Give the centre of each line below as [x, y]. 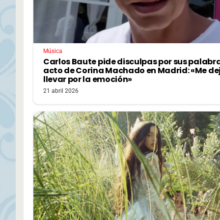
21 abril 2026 [61, 91]
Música [53, 51]
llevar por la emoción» [88, 79]
